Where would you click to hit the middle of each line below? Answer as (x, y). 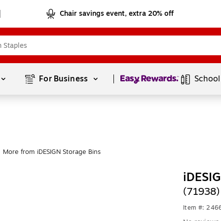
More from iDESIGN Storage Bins (52, 152)
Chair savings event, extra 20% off (117, 14)
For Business (65, 79)
